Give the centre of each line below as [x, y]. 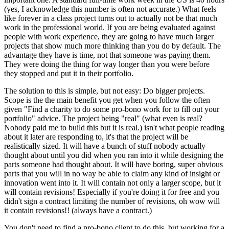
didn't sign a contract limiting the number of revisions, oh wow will [112, 201]
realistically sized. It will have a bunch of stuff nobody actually [105, 146]
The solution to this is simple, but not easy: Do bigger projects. [105, 90]
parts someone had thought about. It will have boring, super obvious [113, 164]
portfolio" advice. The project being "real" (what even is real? [103, 118]
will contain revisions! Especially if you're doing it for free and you [112, 192]
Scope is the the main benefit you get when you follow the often [107, 100]
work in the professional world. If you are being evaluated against [110, 27]
